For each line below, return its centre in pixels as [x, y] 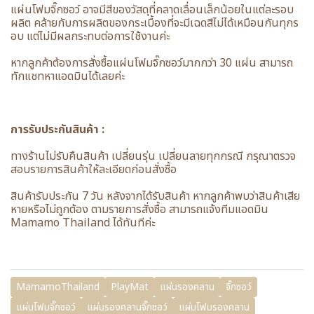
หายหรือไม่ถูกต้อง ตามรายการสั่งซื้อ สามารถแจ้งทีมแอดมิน [139, 210]
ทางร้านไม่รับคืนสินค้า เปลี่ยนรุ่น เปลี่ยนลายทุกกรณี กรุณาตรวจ [153, 156]
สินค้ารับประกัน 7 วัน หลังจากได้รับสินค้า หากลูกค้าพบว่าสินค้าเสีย [155, 196]
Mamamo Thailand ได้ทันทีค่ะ [83, 223]
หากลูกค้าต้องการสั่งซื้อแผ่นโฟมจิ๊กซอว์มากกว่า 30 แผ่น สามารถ [152, 63]
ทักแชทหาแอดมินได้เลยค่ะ [68, 76]
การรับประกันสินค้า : [57, 130]
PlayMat [130, 287]
